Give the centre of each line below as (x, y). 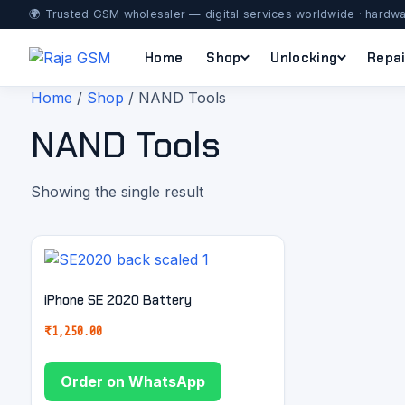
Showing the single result (117, 192)
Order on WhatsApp (133, 381)
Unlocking (304, 57)
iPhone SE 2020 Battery (118, 300)
